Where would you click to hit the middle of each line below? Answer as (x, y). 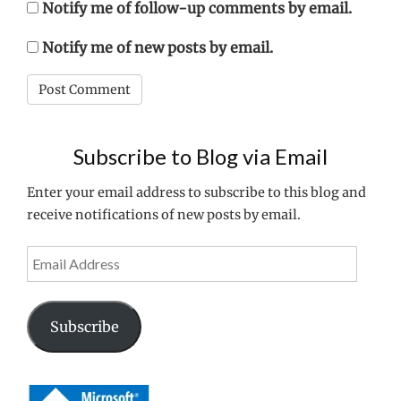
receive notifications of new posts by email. (164, 215)
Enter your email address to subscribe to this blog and (196, 192)
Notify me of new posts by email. (158, 47)
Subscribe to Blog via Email (200, 156)
